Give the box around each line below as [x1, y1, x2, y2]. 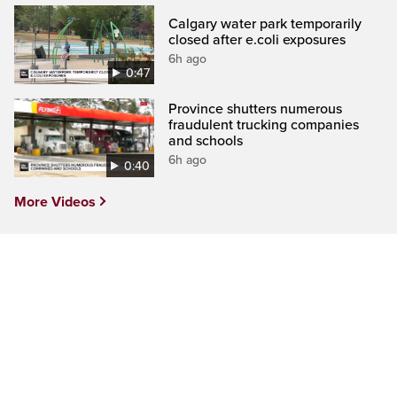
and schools [168, 132, 244, 150]
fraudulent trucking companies [168, 116, 360, 134]
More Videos [14, 193, 96, 212]
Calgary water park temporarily [168, 14, 362, 33]
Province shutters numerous [168, 100, 343, 118]
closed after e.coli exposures [168, 30, 346, 49]
